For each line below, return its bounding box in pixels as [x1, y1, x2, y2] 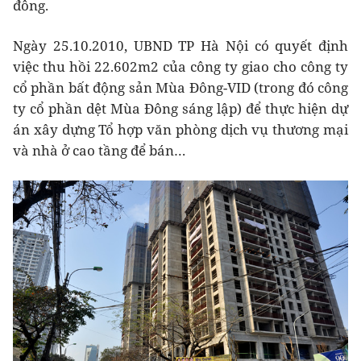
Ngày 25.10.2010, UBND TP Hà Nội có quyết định [13, 35, 348, 55]
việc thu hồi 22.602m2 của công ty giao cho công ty [13, 56, 348, 76]
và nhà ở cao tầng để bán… [13, 140, 189, 160]
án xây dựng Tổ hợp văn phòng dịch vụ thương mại [13, 119, 348, 139]
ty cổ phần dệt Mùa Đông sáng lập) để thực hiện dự [13, 98, 348, 118]
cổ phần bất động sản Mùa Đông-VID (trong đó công [13, 77, 348, 97]
